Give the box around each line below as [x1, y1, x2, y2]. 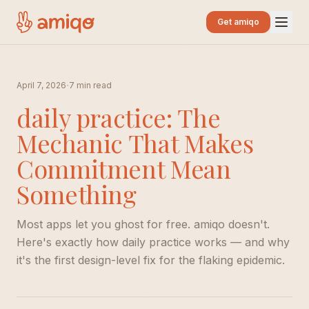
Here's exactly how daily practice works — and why [17, 235, 290, 249]
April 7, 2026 [17, 80, 66, 90]
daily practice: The [17, 101, 221, 134]
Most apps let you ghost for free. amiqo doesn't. [17, 217, 270, 231]
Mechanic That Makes [17, 126, 254, 159]
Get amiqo [217, 17, 259, 27]
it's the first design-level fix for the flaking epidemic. [17, 253, 285, 267]
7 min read [69, 80, 112, 90]
